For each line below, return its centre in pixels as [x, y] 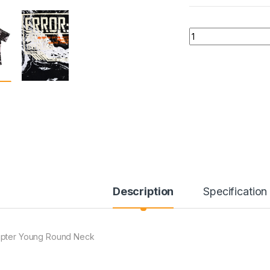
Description [143, 192]
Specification [235, 192]
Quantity [207, 32]
